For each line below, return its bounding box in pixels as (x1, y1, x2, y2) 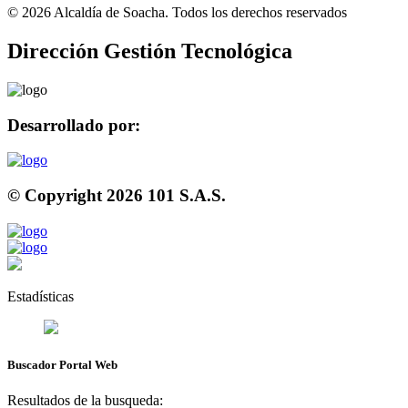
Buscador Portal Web (7, 357, 117, 372)
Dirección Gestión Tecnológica (7, 38, 292, 63)
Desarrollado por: (7, 115, 140, 135)
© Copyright (7, 185, 107, 205)
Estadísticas (7, 288, 74, 304)
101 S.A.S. (143, 185, 226, 205)
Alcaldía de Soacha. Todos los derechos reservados (51, 5, 347, 20)
